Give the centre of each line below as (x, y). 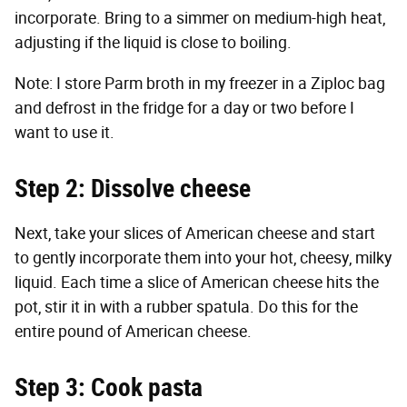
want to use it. (65, 132)
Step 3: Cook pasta (109, 387)
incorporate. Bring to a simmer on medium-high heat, (200, 18)
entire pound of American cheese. (133, 331)
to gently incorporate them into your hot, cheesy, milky (203, 258)
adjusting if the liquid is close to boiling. (153, 42)
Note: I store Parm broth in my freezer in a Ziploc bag (200, 83)
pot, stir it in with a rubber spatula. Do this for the (186, 307)
